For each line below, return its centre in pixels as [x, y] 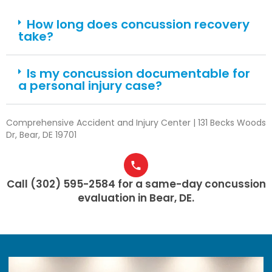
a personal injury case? [90, 86]
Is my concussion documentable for [138, 74]
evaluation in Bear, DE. [136, 198]
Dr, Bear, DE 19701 [41, 135]
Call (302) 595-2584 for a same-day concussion [136, 184]
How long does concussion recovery [138, 25]
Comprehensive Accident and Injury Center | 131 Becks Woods [136, 123]
